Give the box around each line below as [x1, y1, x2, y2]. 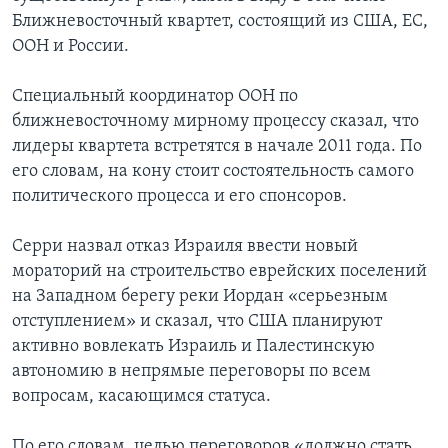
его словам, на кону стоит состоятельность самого [12, 162, 414, 182]
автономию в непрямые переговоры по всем [12, 362, 371, 382]
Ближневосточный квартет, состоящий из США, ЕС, [12, 12, 428, 32]
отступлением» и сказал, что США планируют [12, 312, 382, 332]
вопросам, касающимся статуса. [12, 387, 271, 407]
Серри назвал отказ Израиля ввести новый [12, 237, 358, 257]
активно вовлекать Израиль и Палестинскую [12, 337, 375, 357]
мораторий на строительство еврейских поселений [12, 262, 427, 282]
